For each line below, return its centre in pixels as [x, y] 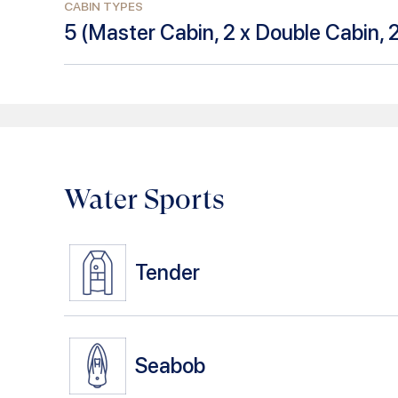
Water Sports [144, 199]
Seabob [170, 366]
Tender [167, 273]
